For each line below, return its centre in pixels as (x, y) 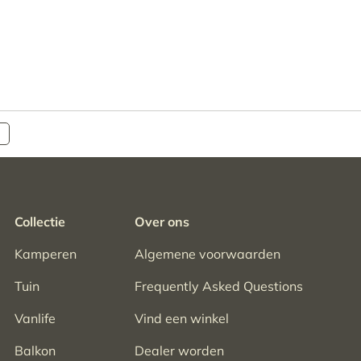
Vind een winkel (182, 319)
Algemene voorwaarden (207, 254)
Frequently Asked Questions (219, 286)
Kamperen (46, 254)
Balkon (35, 351)
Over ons (162, 222)
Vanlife (35, 319)
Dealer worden (179, 351)
